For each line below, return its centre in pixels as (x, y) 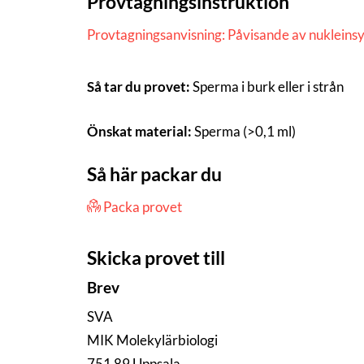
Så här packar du (154, 174)
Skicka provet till (156, 257)
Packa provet (143, 207)
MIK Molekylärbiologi (152, 340)
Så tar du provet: (139, 86)
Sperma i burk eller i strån (267, 86)
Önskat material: (139, 131)
